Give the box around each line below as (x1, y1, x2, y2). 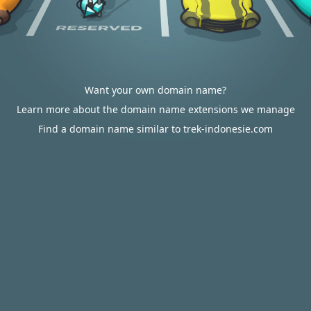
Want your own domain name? (85, 83, 226, 96)
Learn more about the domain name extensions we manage (16, 103, 295, 116)
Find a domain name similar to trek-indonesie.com (38, 122, 273, 135)
